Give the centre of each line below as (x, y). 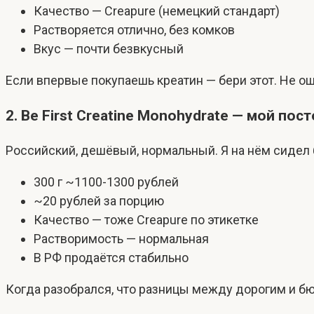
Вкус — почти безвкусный (109, 48)
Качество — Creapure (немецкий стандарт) (157, 11)
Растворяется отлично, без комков (134, 29)
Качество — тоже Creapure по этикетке (146, 220)
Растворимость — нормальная (121, 239)
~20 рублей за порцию (99, 201)
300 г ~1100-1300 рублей (106, 182)
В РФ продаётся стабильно (111, 258)
